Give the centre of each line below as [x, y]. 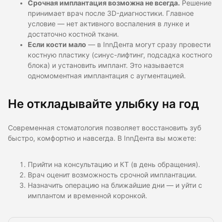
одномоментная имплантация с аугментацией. [107, 76]
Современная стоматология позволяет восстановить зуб [105, 128]
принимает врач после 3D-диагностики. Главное [111, 14]
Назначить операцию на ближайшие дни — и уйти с [115, 186]
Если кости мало [57, 45]
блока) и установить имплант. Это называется [106, 66]
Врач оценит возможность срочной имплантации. [112, 175]
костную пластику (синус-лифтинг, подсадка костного [120, 55]
